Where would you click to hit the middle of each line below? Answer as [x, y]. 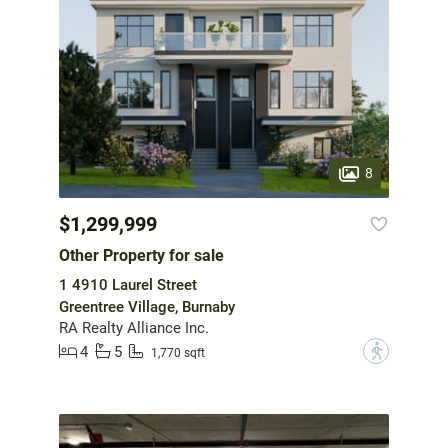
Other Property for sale [141, 256]
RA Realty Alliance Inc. [134, 328]
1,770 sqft [178, 352]
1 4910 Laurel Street [128, 285]
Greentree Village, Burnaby [147, 307]
